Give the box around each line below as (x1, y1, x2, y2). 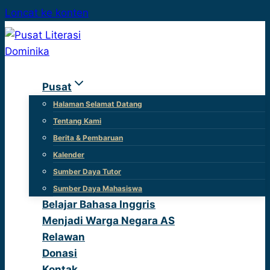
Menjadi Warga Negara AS (42, 215, 175, 227)
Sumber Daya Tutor (53, 167, 121, 176)
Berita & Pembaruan (53, 133, 123, 142)
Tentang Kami (53, 116, 101, 125)
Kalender (53, 150, 84, 159)
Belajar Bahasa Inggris (42, 198, 155, 210)
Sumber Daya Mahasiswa (53, 184, 142, 193)
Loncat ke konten (5, 7, 89, 19)
